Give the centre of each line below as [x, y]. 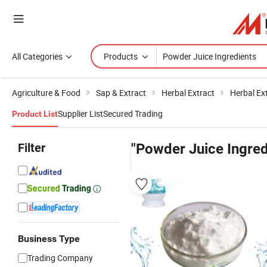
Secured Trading [133, 114]
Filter [32, 148]
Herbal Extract [188, 93]
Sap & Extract [121, 93]
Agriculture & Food [46, 93]
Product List [35, 114]
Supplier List [80, 114]
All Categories [37, 56]
